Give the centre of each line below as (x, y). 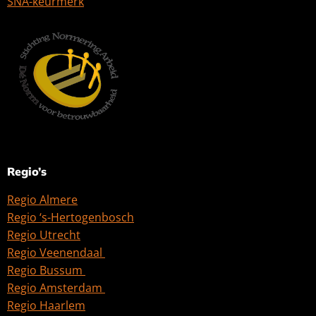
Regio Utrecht (44, 235)
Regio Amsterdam (56, 288)
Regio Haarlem (46, 306)
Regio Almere (42, 200)
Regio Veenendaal (56, 253)
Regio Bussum (46, 271)
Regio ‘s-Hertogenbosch (71, 218)
